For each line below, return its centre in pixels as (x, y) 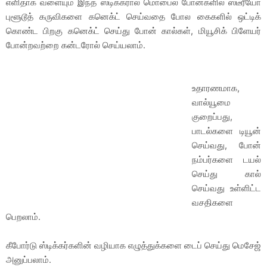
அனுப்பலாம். (29, 260)
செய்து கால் (226, 174)
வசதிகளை (212, 202)
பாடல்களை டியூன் (226, 131)
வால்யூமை (211, 102)
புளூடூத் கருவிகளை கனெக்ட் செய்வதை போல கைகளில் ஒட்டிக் (133, 16)
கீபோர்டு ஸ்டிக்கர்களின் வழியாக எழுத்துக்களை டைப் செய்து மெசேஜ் (133, 245)
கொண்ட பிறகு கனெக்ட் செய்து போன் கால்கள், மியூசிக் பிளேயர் (133, 31)
